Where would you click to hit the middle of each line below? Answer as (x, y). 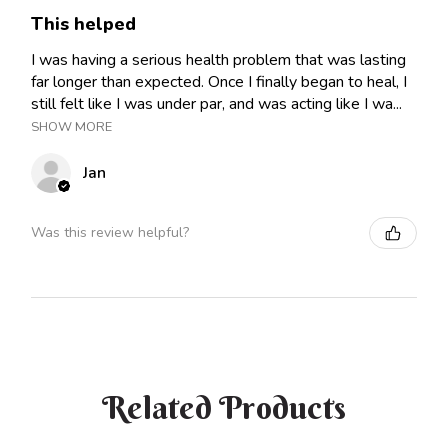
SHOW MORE (71, 126)
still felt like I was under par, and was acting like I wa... (216, 103)
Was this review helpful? (110, 233)
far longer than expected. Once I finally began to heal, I (219, 81)
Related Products (224, 407)
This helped (83, 23)
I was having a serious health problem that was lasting (218, 59)
